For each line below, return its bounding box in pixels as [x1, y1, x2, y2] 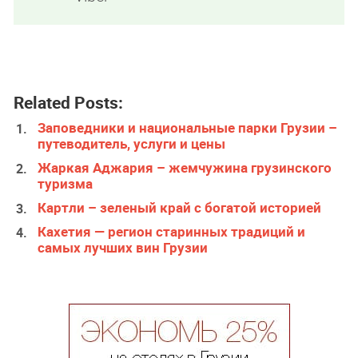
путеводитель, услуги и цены [38, 133, 226, 153]
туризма [38, 173, 93, 193]
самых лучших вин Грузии [38, 237, 209, 257]
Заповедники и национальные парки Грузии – [38, 117, 338, 137]
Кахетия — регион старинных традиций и [38, 221, 306, 241]
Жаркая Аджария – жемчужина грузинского [38, 157, 332, 177]
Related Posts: [14, 90, 124, 113]
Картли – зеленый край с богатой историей [38, 197, 322, 217]
